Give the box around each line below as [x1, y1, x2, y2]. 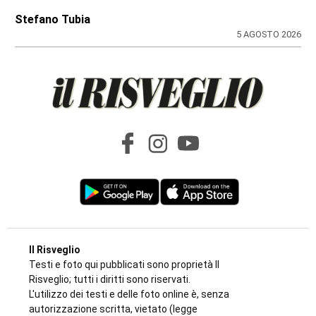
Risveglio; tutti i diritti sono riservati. [29, 273, 191, 285]
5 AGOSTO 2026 [236, 29, 301, 40]
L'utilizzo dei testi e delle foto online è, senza [29, 288, 230, 300]
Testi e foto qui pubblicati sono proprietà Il [29, 258, 220, 270]
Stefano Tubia [15, 13, 91, 27]
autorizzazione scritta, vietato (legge [29, 303, 198, 315]
